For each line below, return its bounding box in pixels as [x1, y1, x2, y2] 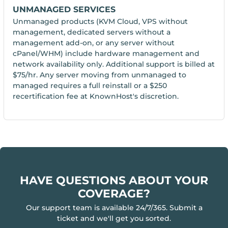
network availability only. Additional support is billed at [13, 60, 215, 69]
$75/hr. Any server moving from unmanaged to [13, 70, 187, 80]
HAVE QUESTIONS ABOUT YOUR [20, 174, 208, 188]
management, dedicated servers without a [13, 27, 171, 37]
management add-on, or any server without [13, 38, 175, 48]
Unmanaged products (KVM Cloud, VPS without [13, 17, 188, 26]
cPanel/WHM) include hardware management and [13, 49, 200, 59]
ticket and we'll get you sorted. [57, 214, 171, 223]
